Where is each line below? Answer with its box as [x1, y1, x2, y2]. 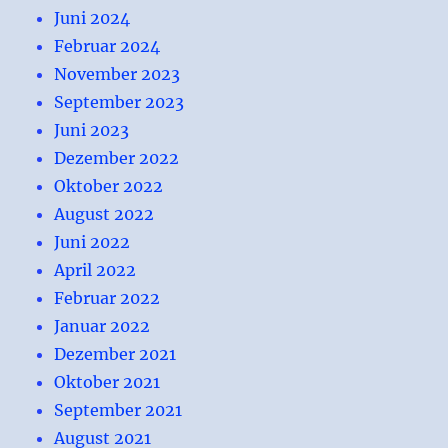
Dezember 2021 [54, 343, 177, 364]
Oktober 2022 [54, 175, 164, 196]
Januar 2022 [54, 315, 151, 336]
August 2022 [54, 203, 155, 224]
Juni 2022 [54, 231, 131, 252]
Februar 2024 [54, 35, 161, 56]
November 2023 [54, 63, 181, 84]
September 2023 [54, 91, 185, 112]
